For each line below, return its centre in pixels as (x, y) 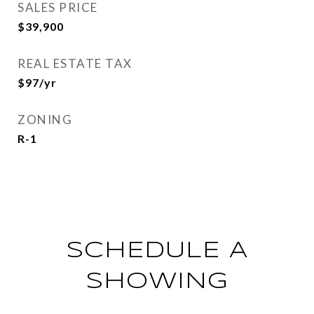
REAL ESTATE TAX (75, 63)
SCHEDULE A (157, 251)
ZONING (45, 120)
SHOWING (157, 282)
